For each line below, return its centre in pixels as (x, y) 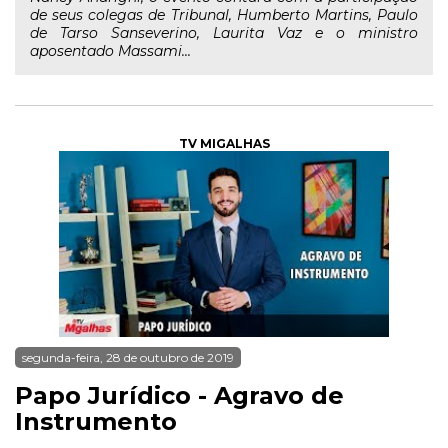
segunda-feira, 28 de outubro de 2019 (128, 357)
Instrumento (96, 421)
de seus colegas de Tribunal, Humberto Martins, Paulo (224, 15)
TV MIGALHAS (224, 143)
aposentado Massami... (110, 51)
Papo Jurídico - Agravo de (179, 395)
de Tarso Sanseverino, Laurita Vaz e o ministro (224, 33)
